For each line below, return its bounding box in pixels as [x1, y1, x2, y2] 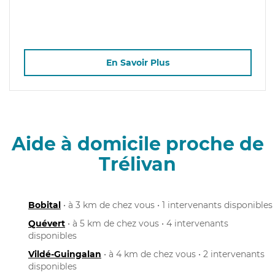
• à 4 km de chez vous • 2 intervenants [101, 248, 265, 260]
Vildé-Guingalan [28, 248, 101, 260]
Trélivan [99, 152, 176, 176]
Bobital [28, 199, 61, 211]
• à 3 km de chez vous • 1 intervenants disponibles [61, 199, 273, 211]
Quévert [28, 217, 65, 229]
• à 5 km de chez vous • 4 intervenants [65, 217, 228, 229]
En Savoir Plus [106, 57, 169, 69]
